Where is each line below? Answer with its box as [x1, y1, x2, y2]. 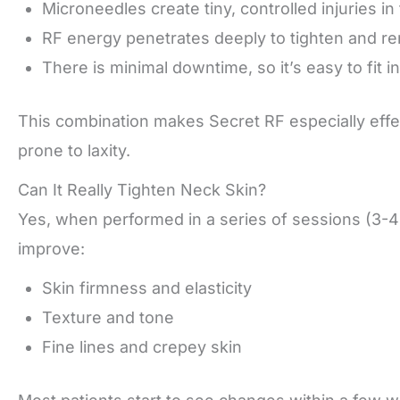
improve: [18, 239, 85, 259]
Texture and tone [42, 308, 174, 328]
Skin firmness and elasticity [42, 279, 252, 298]
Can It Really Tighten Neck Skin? [18, 180, 266, 200]
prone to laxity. [18, 141, 130, 161]
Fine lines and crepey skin [42, 337, 242, 357]
